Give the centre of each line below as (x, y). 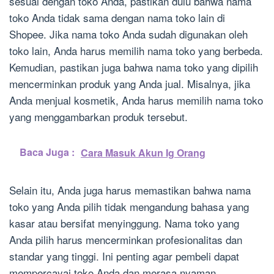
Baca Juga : (47, 152)
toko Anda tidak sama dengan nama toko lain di (117, 18)
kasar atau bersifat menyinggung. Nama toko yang (124, 223)
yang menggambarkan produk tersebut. (98, 117)
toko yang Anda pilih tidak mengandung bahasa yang (129, 207)
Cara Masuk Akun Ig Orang (143, 153)
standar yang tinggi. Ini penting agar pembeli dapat (124, 256)
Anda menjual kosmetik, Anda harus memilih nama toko (136, 100)
